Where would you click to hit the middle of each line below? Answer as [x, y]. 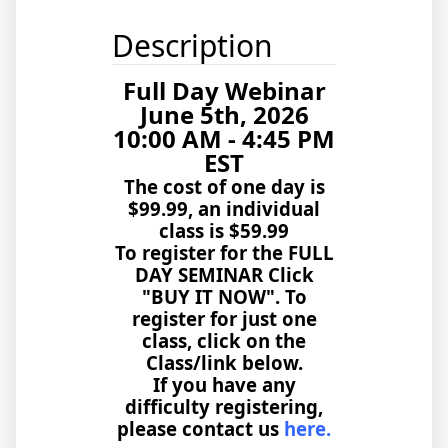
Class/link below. [224, 362]
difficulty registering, [224, 406]
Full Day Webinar [224, 90]
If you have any [224, 384]
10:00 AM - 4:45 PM [224, 138]
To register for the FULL [224, 252]
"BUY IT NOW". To [224, 296]
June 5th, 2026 [224, 114]
